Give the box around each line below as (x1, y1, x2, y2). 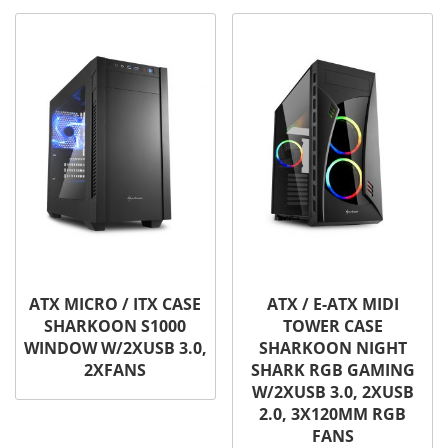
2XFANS (84, 359, 147, 382)
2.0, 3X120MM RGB (259, 403, 407, 426)
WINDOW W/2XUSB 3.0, (23, 337, 207, 360)
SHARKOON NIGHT (258, 337, 407, 360)
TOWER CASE (282, 315, 383, 338)
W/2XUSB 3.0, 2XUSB (251, 381, 414, 404)
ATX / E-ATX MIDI (266, 293, 399, 316)
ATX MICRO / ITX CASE (29, 293, 202, 316)
